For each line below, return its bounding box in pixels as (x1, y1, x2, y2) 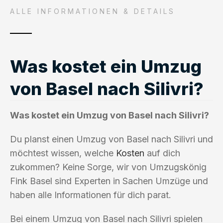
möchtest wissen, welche (10, 147, 116, 158)
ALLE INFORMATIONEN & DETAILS (10, 6, 175, 15)
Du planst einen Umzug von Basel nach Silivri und (10, 133, 213, 144)
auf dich (144, 147, 180, 158)
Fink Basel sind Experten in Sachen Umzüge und (10, 175, 208, 186)
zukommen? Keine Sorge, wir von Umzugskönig (10, 161, 207, 172)
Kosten (116, 147, 144, 158)
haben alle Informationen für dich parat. (10, 189, 171, 200)
